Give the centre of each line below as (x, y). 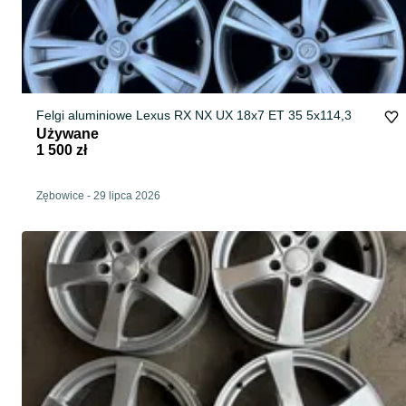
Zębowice (60, 196)
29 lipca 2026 (127, 196)
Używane (68, 134)
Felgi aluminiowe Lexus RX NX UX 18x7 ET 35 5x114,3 (310, 116)
